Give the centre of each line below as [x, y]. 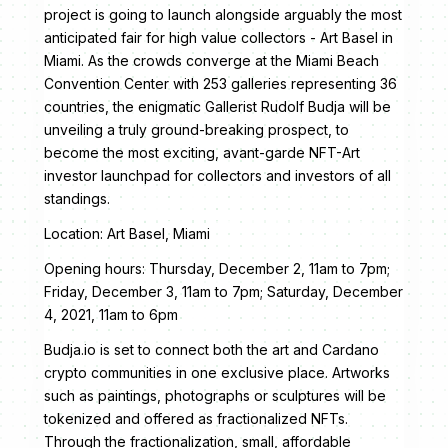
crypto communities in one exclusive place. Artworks [217, 372]
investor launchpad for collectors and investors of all [217, 175]
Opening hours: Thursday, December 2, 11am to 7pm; [217, 268]
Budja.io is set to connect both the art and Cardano [211, 349]
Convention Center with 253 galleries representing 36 [220, 83]
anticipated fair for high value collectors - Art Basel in [218, 37]
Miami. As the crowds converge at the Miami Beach [211, 60]
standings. [77, 198]
